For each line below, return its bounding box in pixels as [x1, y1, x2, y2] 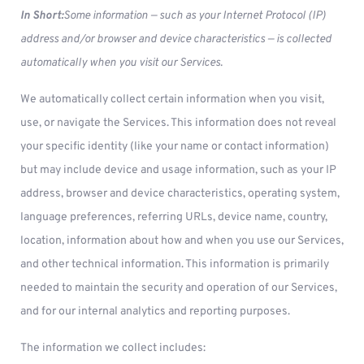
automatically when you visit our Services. [20, 56, 223, 70]
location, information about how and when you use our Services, [20, 234, 344, 248]
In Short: [20, 9, 63, 23]
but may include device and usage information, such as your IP [20, 163, 336, 177]
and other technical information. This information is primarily [20, 258, 329, 271]
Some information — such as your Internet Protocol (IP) [63, 9, 326, 23]
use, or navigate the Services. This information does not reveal [20, 116, 336, 130]
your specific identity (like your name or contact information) [20, 140, 329, 154]
